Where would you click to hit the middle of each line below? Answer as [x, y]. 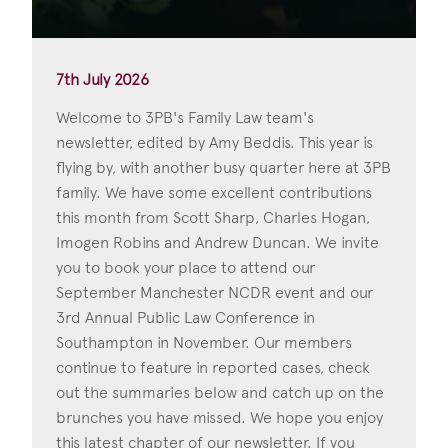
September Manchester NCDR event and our [214, 292]
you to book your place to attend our [185, 267]
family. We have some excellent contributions [214, 192]
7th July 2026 [102, 79]
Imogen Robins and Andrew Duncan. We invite [217, 242]
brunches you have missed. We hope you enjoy [219, 417]
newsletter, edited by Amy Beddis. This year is [214, 142]
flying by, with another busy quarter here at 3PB [223, 167]
